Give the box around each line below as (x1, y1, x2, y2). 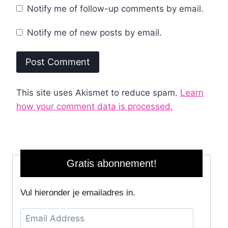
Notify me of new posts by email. (27, 27, 162, 38)
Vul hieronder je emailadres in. (20, 187, 135, 197)
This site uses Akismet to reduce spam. (16, 87, 180, 98)
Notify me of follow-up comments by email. (27, 3, 204, 14)
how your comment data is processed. (16, 101, 173, 111)
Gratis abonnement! (66, 157, 157, 169)
